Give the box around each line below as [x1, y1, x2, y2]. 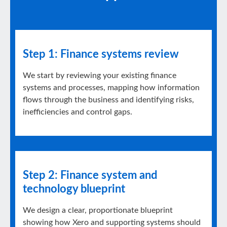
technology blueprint [23, 183, 125, 195]
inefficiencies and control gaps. [23, 108, 132, 116]
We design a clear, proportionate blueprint [23, 206, 173, 214]
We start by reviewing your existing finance [23, 71, 176, 80]
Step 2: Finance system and [23, 170, 157, 181]
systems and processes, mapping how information [23, 84, 200, 92]
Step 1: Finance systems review [23, 49, 179, 60]
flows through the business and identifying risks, [23, 96, 194, 104]
